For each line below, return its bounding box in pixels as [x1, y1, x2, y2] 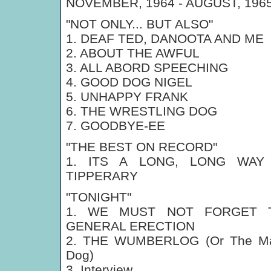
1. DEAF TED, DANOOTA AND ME [66, 31, 264, 45]
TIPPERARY [66, 169, 138, 183]
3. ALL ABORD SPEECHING [66, 60, 228, 74]
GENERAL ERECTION [66, 219, 195, 233]
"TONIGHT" [66, 190, 131, 204]
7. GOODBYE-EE [66, 119, 165, 132]
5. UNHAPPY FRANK [66, 90, 188, 103]
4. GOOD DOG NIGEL [66, 75, 192, 89]
